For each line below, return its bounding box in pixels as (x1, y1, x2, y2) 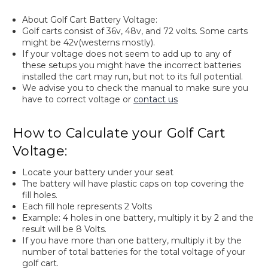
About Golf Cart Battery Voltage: (22, 14, 158, 25)
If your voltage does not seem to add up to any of (22, 48, 232, 59)
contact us (133, 93, 178, 105)
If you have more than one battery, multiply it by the (22, 234, 242, 246)
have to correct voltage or (22, 93, 134, 105)
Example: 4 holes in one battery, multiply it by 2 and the (22, 212, 254, 223)
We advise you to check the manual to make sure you (22, 82, 249, 93)
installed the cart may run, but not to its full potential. (22, 71, 243, 82)
